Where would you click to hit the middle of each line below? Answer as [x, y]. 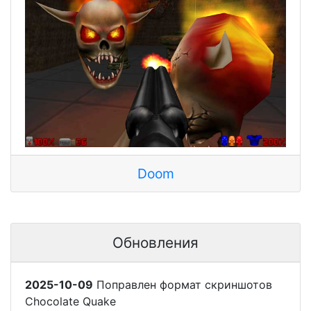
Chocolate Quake [70, 301]
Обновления [155, 242]
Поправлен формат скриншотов [183, 284]
